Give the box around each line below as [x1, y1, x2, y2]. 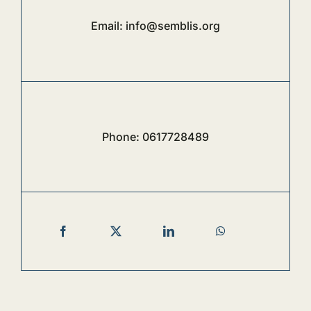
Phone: [102, 129, 142, 144]
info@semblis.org [126, 19, 220, 33]
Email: [91, 19, 126, 33]
